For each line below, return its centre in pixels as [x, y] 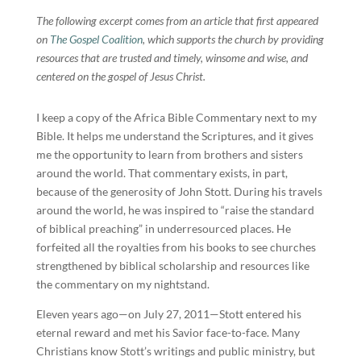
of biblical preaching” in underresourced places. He [163, 228]
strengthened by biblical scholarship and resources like [172, 266]
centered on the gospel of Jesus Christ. [120, 76]
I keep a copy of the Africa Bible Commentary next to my [176, 117]
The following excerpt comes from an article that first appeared [177, 21]
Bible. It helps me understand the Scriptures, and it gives [174, 136]
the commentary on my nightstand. [122, 284]
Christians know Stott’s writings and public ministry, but [175, 351]
